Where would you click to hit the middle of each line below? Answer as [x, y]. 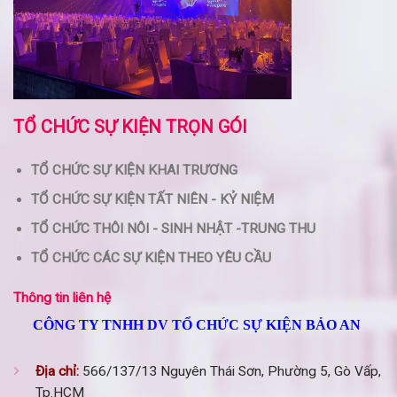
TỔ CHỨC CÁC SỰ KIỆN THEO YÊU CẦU [152, 258]
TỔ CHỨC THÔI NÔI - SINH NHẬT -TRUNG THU [174, 229]
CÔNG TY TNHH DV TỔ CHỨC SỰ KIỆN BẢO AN [198, 325]
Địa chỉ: [57, 371]
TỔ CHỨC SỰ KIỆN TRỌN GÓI [130, 127]
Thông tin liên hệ [62, 297]
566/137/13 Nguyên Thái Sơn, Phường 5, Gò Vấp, [232, 371]
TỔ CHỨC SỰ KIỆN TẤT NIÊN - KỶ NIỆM [153, 199]
